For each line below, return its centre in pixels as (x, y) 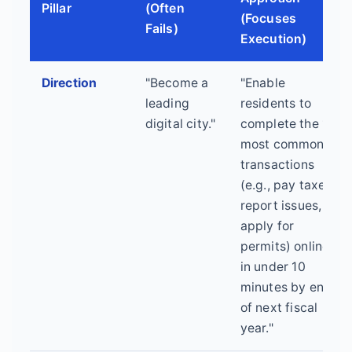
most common (282, 145)
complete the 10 (288, 124)
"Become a (177, 83)
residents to (275, 104)
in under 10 (273, 267)
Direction (69, 83)
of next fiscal (279, 308)
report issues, (281, 206)
